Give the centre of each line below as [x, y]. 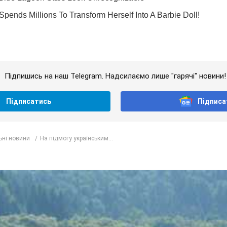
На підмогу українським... [77, 138]
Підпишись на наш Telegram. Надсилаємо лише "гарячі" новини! [115, 76]
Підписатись [29, 102]
